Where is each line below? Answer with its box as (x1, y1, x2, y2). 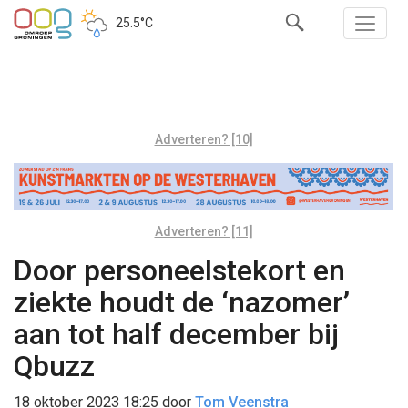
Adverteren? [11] (154, 223, 253, 239)
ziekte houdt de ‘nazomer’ (14, 284, 350, 320)
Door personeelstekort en (14, 252, 345, 288)
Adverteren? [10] (154, 132, 253, 147)
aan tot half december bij (14, 316, 339, 352)
